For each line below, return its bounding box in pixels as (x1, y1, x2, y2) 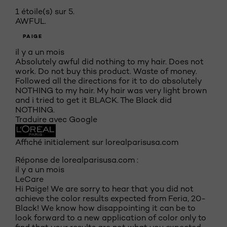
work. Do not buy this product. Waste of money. (15, 66, 197, 77)
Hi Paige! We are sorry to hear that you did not (15, 184, 194, 194)
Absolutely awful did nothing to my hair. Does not (15, 57, 204, 67)
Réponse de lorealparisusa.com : (15, 155, 138, 165)
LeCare (15, 174, 44, 184)
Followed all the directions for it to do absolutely (15, 76, 202, 86)
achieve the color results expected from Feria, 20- (15, 194, 206, 204)
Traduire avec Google (15, 115, 97, 125)
